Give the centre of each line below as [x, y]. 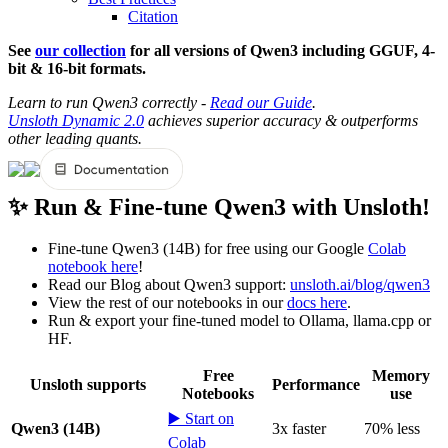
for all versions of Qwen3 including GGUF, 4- [280, 50]
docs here [317, 303]
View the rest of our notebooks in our [167, 303]
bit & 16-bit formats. [77, 68]
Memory [400, 376]
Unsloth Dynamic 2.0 [76, 120]
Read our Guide [261, 102]
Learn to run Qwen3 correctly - [109, 102]
